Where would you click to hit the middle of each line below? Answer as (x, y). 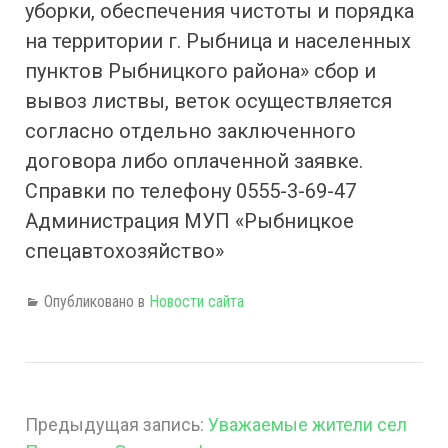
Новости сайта (196, 301)
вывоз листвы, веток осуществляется (208, 101)
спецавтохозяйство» (124, 251)
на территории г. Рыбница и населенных (218, 41)
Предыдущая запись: (116, 424)
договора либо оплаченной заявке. (194, 161)
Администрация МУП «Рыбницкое (189, 221)
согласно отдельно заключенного (190, 131)
